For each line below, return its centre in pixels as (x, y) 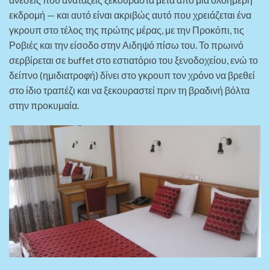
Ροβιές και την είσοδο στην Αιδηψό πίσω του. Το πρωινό (126, 45)
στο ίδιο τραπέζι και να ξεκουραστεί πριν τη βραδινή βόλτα (129, 90)
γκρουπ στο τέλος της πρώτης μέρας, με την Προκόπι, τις (127, 30)
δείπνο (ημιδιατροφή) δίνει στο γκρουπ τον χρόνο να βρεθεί (132, 75)
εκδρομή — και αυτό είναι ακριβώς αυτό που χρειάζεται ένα (130, 14)
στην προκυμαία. (44, 105)
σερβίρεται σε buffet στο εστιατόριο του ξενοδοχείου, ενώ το (133, 60)
